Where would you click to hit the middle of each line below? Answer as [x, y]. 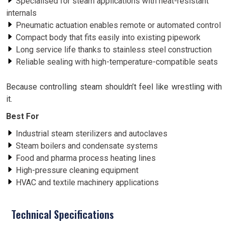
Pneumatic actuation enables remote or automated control [118, 25]
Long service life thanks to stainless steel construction [114, 50]
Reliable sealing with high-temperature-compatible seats [117, 62]
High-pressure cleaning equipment [77, 170]
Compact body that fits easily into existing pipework [108, 37]
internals [21, 13]
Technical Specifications [63, 214]
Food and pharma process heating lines [86, 158]
